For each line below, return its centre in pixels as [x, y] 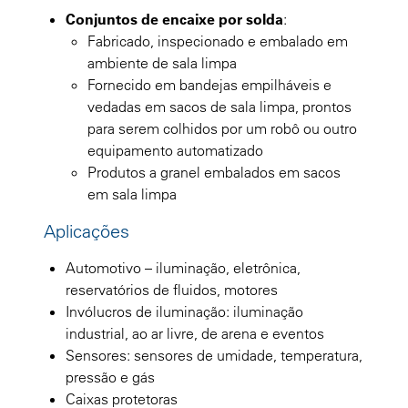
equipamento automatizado [175, 150]
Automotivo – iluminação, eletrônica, [183, 267]
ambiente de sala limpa [162, 62]
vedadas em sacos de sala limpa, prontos [219, 106]
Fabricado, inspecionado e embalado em [218, 41]
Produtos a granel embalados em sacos [214, 172]
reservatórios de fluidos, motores [172, 289]
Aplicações [87, 230]
